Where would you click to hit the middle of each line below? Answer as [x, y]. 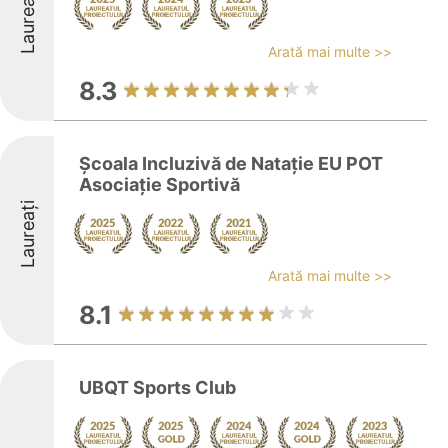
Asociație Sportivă [159, 184]
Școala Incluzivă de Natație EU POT [231, 163]
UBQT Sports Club [157, 387]
